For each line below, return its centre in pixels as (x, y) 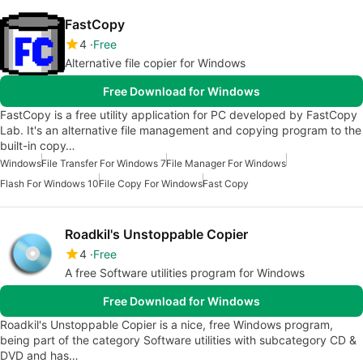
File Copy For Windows (151, 184)
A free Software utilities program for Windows (185, 273)
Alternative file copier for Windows (155, 63)
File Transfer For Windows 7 (104, 163)
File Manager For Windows (226, 163)
